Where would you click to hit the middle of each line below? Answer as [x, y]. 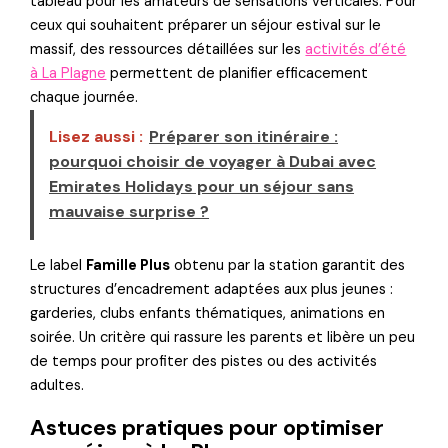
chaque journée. [84, 98]
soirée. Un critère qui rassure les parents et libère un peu [223, 338]
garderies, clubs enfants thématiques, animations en [208, 314]
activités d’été [356, 50]
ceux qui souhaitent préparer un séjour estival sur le [206, 26]
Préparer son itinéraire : [244, 136]
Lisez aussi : [96, 136]
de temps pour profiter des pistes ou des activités [204, 362]
